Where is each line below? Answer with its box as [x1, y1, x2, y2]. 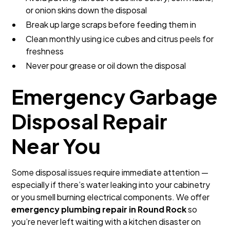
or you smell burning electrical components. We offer [11, 191, 210, 202]
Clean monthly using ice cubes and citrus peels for [26, 33, 214, 44]
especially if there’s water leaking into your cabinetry [11, 179, 210, 190]
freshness [26, 46, 64, 56]
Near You [11, 132, 101, 159]
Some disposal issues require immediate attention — [11, 167, 209, 178]
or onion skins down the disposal [26, 5, 147, 15]
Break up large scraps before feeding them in [26, 19, 197, 30]
